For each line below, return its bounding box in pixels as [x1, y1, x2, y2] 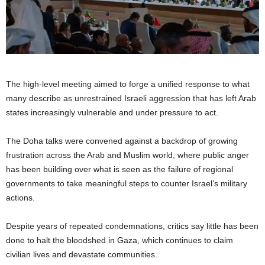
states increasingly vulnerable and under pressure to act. [6, 107, 218, 117]
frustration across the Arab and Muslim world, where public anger [6, 150, 249, 160]
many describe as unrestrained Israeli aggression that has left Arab [6, 93, 256, 103]
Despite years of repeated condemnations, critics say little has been [6, 221, 258, 231]
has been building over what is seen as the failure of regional [6, 164, 233, 174]
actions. [6, 192, 35, 202]
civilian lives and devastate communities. [6, 249, 157, 259]
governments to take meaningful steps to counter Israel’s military [6, 178, 247, 188]
